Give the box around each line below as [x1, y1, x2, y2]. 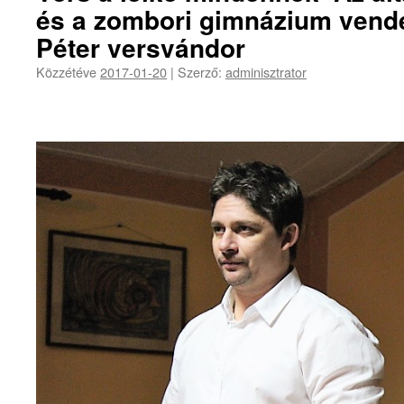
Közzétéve [36, 62, 100, 81]
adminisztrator [225, 62, 307, 81]
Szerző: [178, 62, 222, 81]
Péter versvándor [36, 29, 245, 66]
